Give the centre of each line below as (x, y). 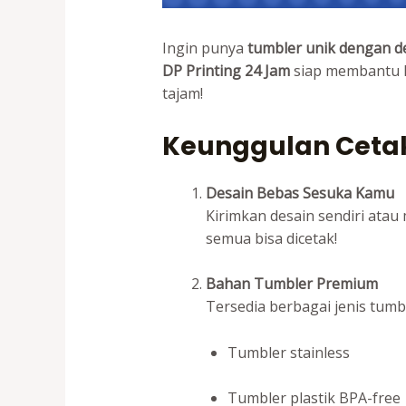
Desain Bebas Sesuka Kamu (300, 193)
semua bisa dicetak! (271, 238)
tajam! (182, 93)
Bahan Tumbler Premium (291, 284)
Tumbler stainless (288, 352)
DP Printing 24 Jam (226, 71)
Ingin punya (204, 48)
